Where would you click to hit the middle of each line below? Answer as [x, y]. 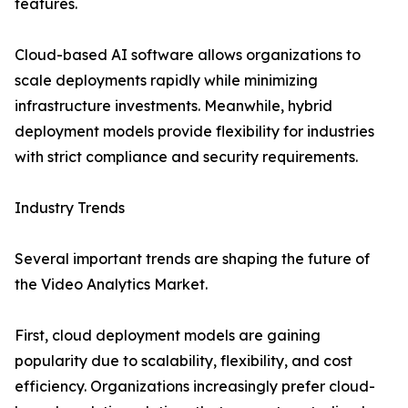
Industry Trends [70, 208]
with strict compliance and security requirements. [186, 157]
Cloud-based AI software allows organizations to [188, 55]
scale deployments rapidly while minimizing [166, 81]
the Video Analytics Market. [111, 285]
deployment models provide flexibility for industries [194, 132]
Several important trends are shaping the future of [192, 259]
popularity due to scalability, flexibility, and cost [184, 361]
